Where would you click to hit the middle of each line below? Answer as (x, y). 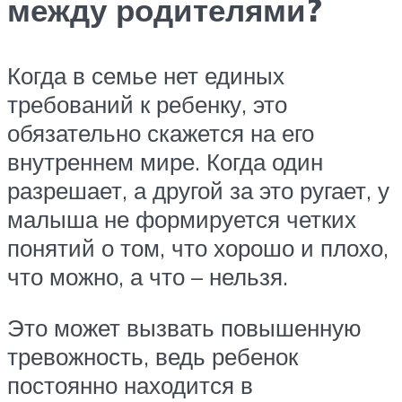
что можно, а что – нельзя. (148, 276)
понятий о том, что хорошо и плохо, (198, 247)
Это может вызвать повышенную (184, 328)
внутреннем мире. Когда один (165, 161)
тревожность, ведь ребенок (153, 357)
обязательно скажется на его (161, 132)
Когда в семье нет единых (146, 75)
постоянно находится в (130, 385)
